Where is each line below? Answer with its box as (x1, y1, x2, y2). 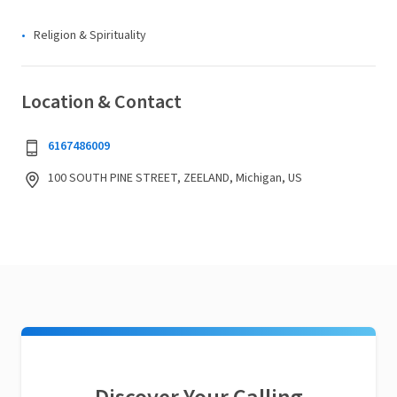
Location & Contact (21, 88, 182, 116)
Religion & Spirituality (34, 27, 146, 44)
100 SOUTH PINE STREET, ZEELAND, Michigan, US (48, 169, 302, 187)
